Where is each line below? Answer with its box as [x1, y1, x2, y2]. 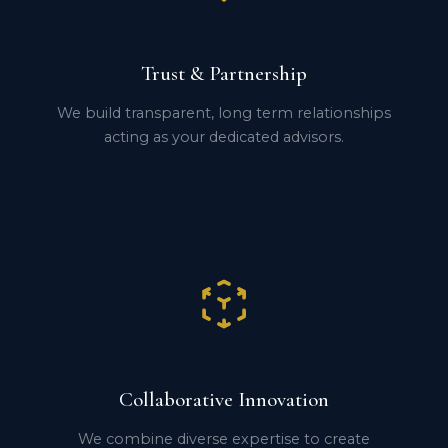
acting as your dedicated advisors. [104, 128, 344, 147]
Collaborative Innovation [119, 386, 329, 412]
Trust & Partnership [141, 61, 307, 87]
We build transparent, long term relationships [57, 104, 391, 123]
